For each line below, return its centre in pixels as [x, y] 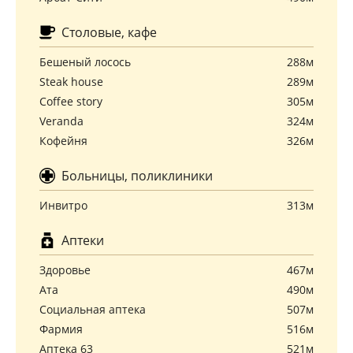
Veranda [61, 121]
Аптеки [81, 240]
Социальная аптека [93, 309]
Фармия [61, 329]
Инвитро [63, 205]
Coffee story [71, 101]
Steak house [71, 82]
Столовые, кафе [108, 32]
